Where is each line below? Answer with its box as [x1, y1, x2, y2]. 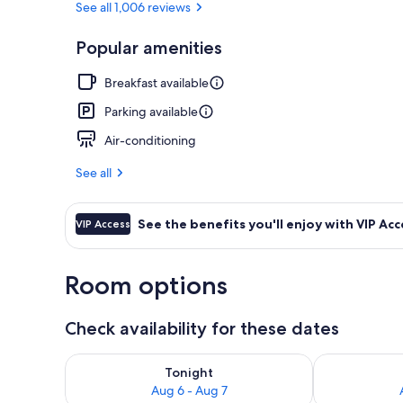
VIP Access [76, 216, 130, 230]
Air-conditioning [104, 131, 196, 148]
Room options [65, 269, 228, 300]
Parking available [104, 103, 198, 120]
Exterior [333, 49, 375, 65]
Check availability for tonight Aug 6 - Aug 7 [64, 352, 345, 372]
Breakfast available [104, 74, 209, 91]
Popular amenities [76, 36, 222, 58]
